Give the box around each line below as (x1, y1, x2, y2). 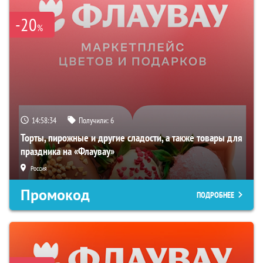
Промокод (21, 185, 90, 205)
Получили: (79, 115, 110, 126)
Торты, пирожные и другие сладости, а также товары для (21, 131, 242, 145)
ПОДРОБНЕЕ (197, 190, 234, 201)
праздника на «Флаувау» (21, 144, 114, 159)
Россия (31, 164, 47, 173)
